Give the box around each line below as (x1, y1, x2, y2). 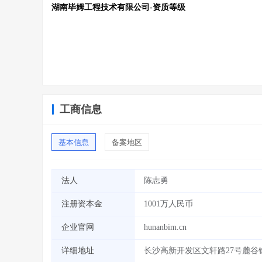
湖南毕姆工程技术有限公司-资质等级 (51, 3, 185, 12)
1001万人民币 (144, 199, 193, 208)
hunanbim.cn (144, 223, 187, 232)
